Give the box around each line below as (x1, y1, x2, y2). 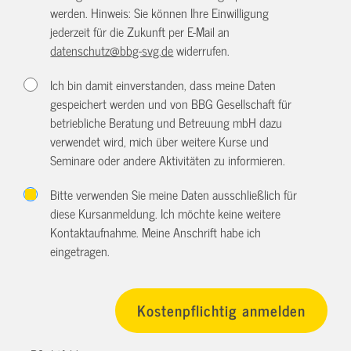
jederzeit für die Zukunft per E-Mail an (50, 20, 230, 42)
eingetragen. (50, 240, 110, 261)
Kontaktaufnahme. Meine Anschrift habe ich (50, 221, 262, 242)
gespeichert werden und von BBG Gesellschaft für (50, 92, 292, 114)
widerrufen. (173, 39, 230, 60)
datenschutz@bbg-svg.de (50, 39, 174, 60)
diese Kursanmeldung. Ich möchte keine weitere (50, 202, 281, 223)
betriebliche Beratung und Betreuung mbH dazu (50, 111, 283, 132)
